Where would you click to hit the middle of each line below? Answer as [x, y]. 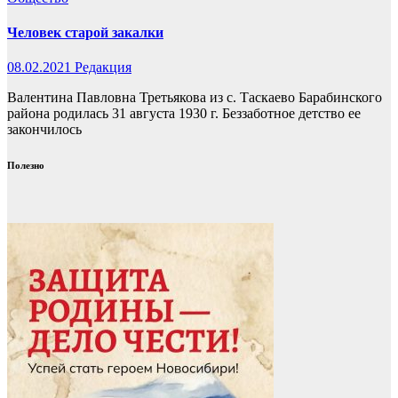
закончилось [44, 130]
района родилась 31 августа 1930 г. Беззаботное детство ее [184, 114]
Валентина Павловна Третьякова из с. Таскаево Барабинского [195, 98]
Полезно [26, 165]
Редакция [103, 68]
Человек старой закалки [85, 32]
